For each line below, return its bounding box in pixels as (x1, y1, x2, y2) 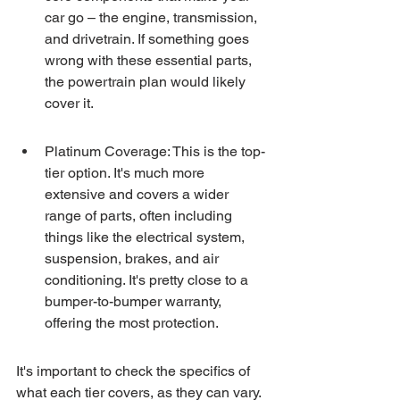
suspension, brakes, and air (45, 250, 222, 267)
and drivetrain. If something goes (45, 30, 253, 47)
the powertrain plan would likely (45, 73, 249, 90)
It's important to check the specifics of (16, 362, 254, 379)
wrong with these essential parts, (45, 52, 255, 69)
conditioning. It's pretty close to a (45, 271, 252, 288)
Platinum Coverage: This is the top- (45, 143, 265, 160)
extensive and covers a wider (45, 186, 232, 203)
